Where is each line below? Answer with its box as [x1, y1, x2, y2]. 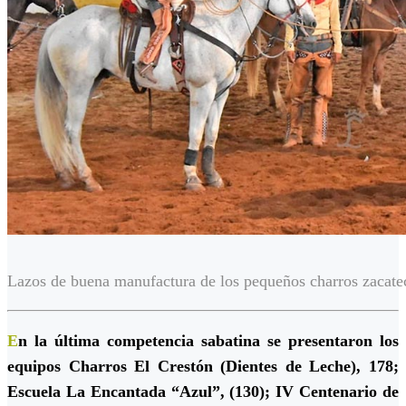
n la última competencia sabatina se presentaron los [18, 332, 399, 351]
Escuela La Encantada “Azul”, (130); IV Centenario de [7, 382, 399, 401]
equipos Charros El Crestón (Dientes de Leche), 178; [7, 357, 399, 376]
